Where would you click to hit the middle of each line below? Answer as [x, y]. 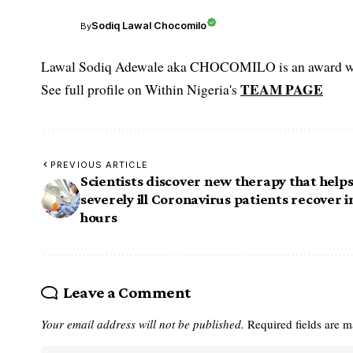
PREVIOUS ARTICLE [99, 164]
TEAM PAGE [282, 89]
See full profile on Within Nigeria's [141, 89]
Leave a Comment [126, 292]
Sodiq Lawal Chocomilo [149, 26]
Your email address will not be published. [143, 323]
